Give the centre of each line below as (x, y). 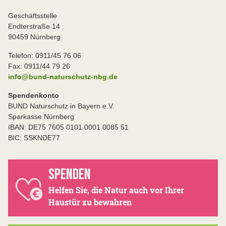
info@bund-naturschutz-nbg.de (63, 77)
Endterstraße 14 (34, 26)
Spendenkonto (34, 95)
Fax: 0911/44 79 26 (39, 66)
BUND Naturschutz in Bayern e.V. (61, 106)
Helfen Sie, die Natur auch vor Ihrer (116, 190)
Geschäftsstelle (33, 16)
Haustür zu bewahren (90, 202)
